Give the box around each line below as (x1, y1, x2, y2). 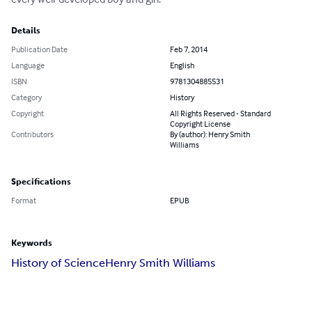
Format (11, 195, 36, 206)
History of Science (11, 256, 105, 270)
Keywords (11, 238, 52, 249)
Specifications (11, 177, 71, 187)
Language (11, 60, 45, 71)
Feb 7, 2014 (170, 44, 208, 55)
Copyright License (170, 118, 231, 130)
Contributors (11, 129, 54, 140)
